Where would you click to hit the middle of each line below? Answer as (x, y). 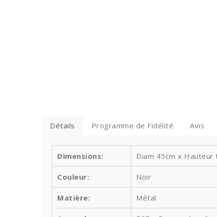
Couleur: (73, 177)
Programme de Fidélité (132, 125)
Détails (62, 125)
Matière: (74, 198)
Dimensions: (80, 156)
